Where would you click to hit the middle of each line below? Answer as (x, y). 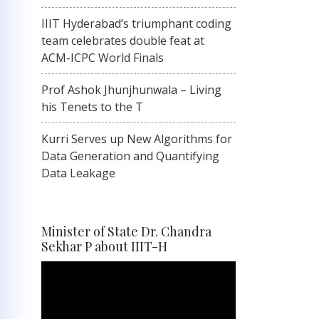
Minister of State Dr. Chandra (126, 231)
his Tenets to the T (92, 107)
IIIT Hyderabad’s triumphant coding (136, 23)
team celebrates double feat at (123, 41)
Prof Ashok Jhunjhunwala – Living (131, 90)
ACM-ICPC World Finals (103, 58)
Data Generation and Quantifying (130, 156)
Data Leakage (78, 173)
